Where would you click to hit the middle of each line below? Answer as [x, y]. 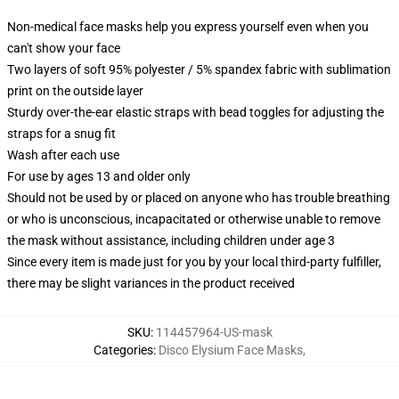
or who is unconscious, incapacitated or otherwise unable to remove [194, 219]
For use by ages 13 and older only [99, 176]
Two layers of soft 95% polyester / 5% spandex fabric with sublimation [199, 69]
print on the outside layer [75, 91]
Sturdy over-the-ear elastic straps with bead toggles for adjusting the [195, 112]
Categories [123, 350]
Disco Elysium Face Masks [231, 350]
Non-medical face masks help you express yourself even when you [188, 27]
